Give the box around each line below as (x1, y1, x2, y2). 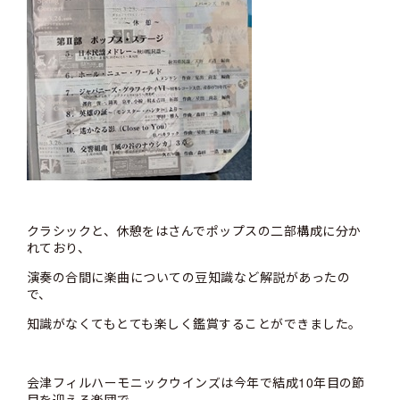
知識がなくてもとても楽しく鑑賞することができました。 (27, 314, 362, 332)
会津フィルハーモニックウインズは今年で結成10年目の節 (27, 373, 365, 391)
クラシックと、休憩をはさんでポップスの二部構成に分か (27, 221, 362, 239)
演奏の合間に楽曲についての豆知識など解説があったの (27, 268, 350, 286)
